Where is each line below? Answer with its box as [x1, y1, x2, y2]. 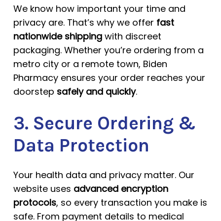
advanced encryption [73, 183, 168, 195]
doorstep [13, 85, 57, 98]
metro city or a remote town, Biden [13, 58, 167, 70]
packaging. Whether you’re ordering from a [13, 44, 204, 56]
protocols [13, 196, 56, 209]
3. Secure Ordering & [13, 112, 196, 134]
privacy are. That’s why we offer [13, 16, 156, 29]
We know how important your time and [13, 2, 185, 15]
